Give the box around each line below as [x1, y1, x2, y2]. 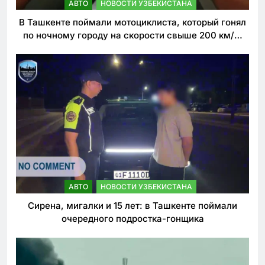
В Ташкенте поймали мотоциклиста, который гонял [19, 17, 246, 28]
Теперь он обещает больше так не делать [40, 43, 225, 54]
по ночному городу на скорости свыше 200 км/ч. [22, 30, 243, 41]
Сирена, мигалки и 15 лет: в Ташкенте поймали [28, 200, 237, 212]
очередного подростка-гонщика [61, 213, 204, 225]
